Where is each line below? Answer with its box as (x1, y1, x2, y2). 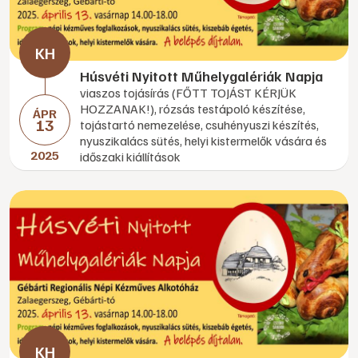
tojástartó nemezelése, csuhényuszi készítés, (80, 117, 319, 133)
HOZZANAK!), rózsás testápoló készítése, (80, 101, 305, 117)
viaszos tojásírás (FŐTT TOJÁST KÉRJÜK (80, 85, 296, 101)
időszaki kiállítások (80, 149, 181, 165)
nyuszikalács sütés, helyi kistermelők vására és (80, 133, 327, 149)
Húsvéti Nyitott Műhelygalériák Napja (80, 67, 323, 85)
